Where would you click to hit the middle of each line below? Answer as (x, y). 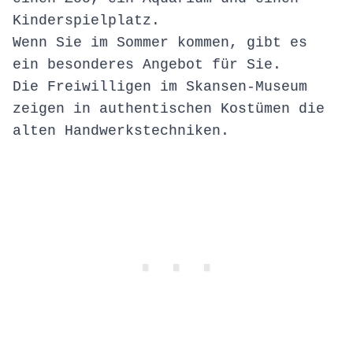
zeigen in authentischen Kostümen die (169, 109)
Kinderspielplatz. (86, 21)
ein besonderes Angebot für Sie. (147, 65)
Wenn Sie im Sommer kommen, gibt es (160, 43)
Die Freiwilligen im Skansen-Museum (160, 87)
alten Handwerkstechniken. (121, 131)
